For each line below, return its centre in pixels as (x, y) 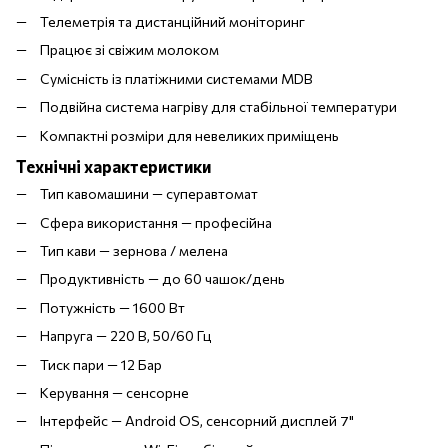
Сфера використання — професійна (156, 222)
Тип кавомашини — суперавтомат (149, 194)
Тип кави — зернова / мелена (134, 251)
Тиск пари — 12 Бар (101, 364)
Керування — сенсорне (114, 393)
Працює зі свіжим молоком (129, 50)
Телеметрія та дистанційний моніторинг (172, 21)
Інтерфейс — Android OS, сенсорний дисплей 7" (197, 421)
